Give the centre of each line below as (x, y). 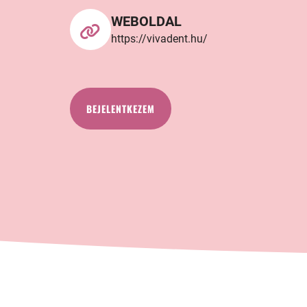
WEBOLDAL (146, 21)
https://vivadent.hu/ (159, 38)
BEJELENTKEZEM (121, 108)
